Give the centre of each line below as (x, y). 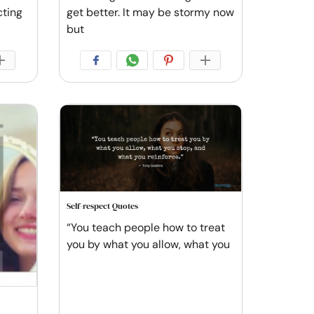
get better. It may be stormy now (150, 12)
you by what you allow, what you (148, 244)
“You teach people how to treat (145, 227)
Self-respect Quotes (102, 206)
